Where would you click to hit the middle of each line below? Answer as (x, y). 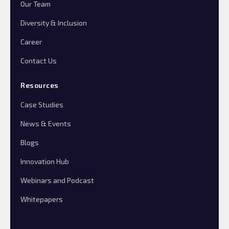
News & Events (46, 124)
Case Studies (42, 105)
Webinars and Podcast (57, 180)
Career (31, 42)
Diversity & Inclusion (54, 23)
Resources (40, 85)
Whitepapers (42, 199)
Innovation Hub (45, 162)
